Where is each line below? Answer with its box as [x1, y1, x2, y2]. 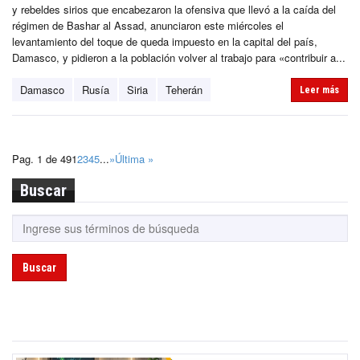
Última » [115, 151, 153, 167]
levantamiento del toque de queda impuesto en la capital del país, [12, 34, 317, 50]
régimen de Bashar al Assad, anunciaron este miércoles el [12, 18, 284, 34]
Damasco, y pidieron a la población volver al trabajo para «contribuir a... [12, 50, 346, 66]
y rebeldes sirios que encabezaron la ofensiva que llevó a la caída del [12, 2, 336, 18]
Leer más [300, 84, 339, 96]
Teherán [166, 82, 202, 98]
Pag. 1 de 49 [12, 151, 72, 167]
